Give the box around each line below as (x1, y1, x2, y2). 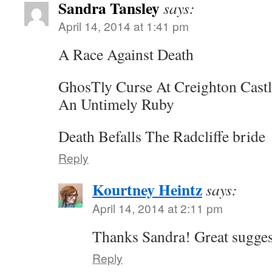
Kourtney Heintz (92, 178, 202, 201)
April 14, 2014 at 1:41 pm (58, 18, 189, 34)
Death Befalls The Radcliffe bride (58, 126, 265, 146)
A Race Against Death (58, 44, 194, 64)
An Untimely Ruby (58, 93, 174, 114)
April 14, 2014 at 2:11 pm (92, 200, 223, 216)
